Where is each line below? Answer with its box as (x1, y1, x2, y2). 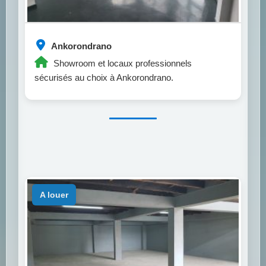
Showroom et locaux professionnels (51, 58, 192, 68)
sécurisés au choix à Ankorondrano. (34, 72, 173, 83)
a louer (45, 189, 68, 199)
